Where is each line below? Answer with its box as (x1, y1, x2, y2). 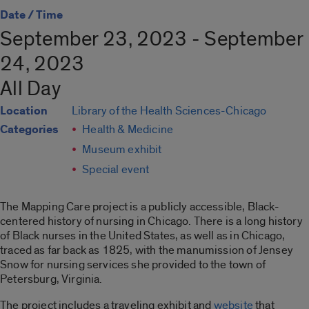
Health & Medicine (82, 122, 174, 137)
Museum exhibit (82, 142, 162, 157)
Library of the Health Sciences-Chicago (72, 103, 267, 119)
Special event (82, 162, 150, 177)
